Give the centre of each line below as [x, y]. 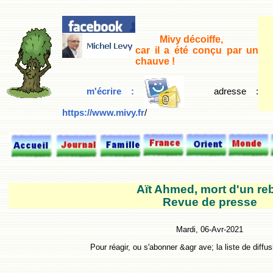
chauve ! [155, 62]
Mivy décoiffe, [191, 40]
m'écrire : [115, 91]
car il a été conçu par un [197, 51]
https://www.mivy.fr [103, 112]
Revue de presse [210, 202]
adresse [230, 91]
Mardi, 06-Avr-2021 [210, 229]
